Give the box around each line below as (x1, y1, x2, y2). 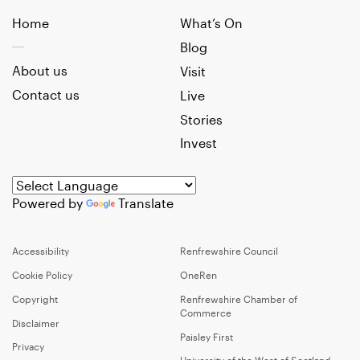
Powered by (12, 195, 86, 211)
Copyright (12, 292, 58, 305)
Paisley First (180, 330, 233, 342)
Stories (180, 111, 223, 127)
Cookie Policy (12, 269, 72, 280)
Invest (180, 135, 217, 151)
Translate (118, 195, 174, 211)
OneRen (180, 269, 217, 280)
